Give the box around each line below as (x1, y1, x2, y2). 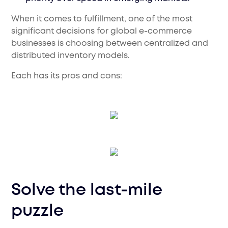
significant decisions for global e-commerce (11, 27, 192, 36)
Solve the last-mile (11, 183, 163, 198)
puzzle (11, 204, 64, 219)
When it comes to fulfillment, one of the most (11, 15, 193, 23)
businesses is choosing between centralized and (11, 40, 209, 48)
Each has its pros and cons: (11, 72, 123, 80)
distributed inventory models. (11, 52, 130, 60)
